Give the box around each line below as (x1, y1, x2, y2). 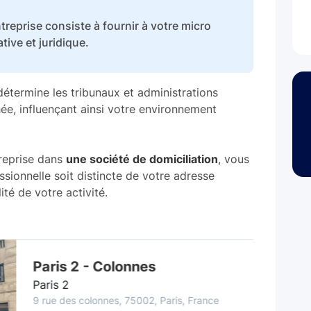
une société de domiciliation (66, 152, 218, 166)
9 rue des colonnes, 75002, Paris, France (6, 294, 192, 306)
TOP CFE (265, 248, 301, 258)
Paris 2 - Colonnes (6, 258, 129, 275)
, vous (218, 152, 249, 166)
